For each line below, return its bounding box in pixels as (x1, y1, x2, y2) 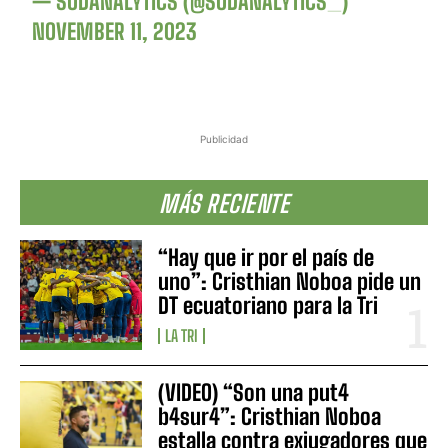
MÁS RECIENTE (159, 189, 289, 219)
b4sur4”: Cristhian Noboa (158, 403, 382, 431)
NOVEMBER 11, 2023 (32, 18, 198, 46)
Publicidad (200, 133, 248, 146)
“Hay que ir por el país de (158, 244, 375, 272)
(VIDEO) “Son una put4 (158, 379, 350, 407)
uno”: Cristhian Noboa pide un (158, 268, 422, 296)
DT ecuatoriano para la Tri (158, 292, 379, 320)
